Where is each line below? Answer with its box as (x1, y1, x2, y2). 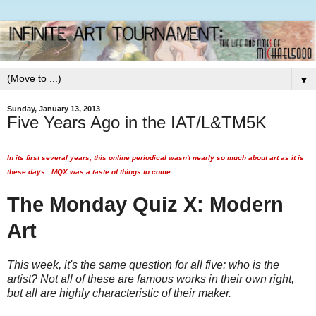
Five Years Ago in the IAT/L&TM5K (7, 113, 267, 132)
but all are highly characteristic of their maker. (7, 286, 231, 299)
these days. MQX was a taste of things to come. (7, 167, 173, 176)
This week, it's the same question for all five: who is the (7, 258, 279, 271)
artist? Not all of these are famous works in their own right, (7, 272, 294, 285)
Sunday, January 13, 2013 (7, 104, 100, 113)
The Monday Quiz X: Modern (7, 193, 284, 216)
